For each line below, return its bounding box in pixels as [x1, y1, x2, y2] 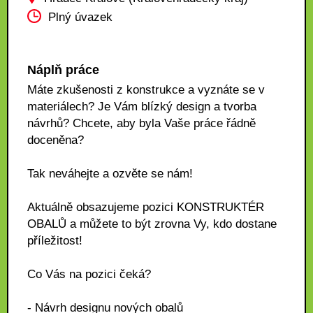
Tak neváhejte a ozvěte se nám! [27, 167, 193, 180]
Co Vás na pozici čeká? [27, 268, 151, 281]
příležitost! [27, 234, 82, 247]
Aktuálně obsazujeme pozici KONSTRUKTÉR [27, 201, 264, 214]
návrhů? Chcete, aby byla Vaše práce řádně [27, 117, 256, 130]
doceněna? [27, 133, 84, 147]
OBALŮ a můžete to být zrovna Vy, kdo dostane [27, 217, 277, 231]
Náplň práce [27, 63, 99, 77]
